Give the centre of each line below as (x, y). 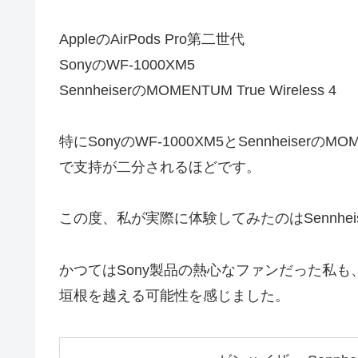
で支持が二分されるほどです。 (160, 167)
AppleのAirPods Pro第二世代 (152, 39)
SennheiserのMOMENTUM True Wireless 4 (198, 90)
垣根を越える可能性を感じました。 (174, 295)
